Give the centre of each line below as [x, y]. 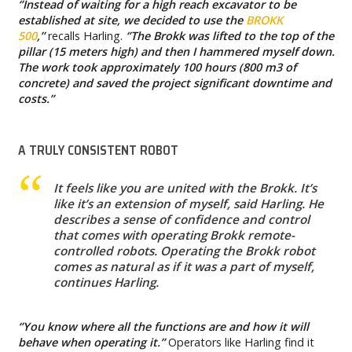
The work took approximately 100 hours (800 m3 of [157, 67]
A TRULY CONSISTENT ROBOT [98, 150]
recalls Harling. [85, 35]
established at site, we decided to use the [132, 20]
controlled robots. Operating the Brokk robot [184, 250]
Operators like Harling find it [239, 343]
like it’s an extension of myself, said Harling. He [188, 203]
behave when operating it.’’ [91, 343]
